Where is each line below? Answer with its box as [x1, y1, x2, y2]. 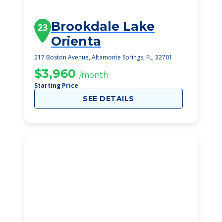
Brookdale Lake [51, 19, 155, 34]
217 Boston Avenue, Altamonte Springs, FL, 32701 [34, 53, 172, 61]
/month [79, 70, 109, 80]
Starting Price [34, 81, 78, 90]
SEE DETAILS [83, 94, 134, 103]
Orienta [51, 34, 101, 49]
